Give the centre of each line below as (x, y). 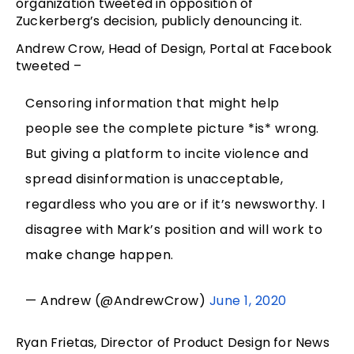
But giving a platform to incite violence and (167, 153)
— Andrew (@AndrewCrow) (117, 300)
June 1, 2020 (248, 300)
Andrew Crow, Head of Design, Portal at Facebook (174, 48)
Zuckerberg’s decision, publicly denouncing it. (159, 21)
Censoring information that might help (153, 103)
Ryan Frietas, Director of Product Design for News (173, 342)
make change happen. (100, 254)
